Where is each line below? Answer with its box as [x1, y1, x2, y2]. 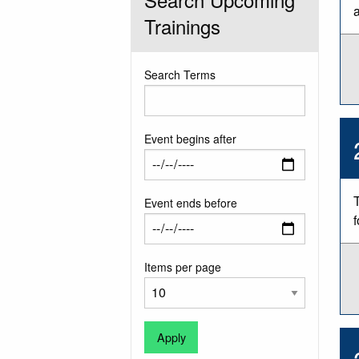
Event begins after [144, 130, 237, 147]
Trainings [144, 11, 221, 40]
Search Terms [144, 66, 216, 83]
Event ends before [144, 194, 238, 211]
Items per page [144, 258, 222, 275]
